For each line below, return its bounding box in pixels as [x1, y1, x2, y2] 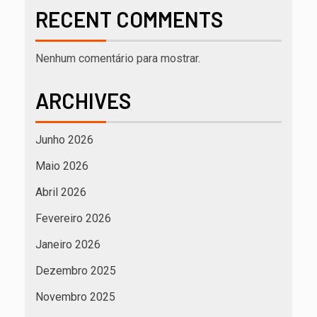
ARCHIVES [35, 88, 131, 114]
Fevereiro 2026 [35, 212, 111, 226]
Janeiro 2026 [35, 238, 100, 252]
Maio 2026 [35, 159, 88, 173]
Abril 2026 [35, 185, 86, 200]
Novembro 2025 [35, 290, 115, 304]
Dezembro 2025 [35, 264, 116, 278]
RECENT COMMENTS [35, 6, 223, 33]
